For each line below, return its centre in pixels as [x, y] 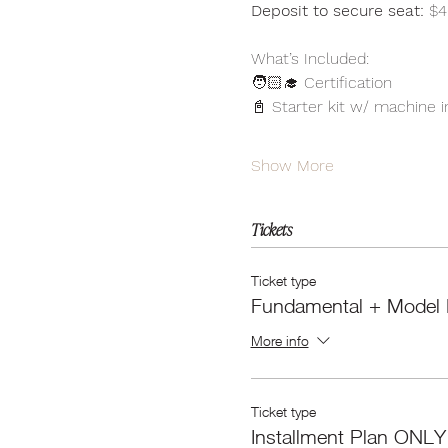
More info [279, 340]
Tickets [271, 229]
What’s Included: [309, 58]
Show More [292, 165]
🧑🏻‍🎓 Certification [323, 82]
